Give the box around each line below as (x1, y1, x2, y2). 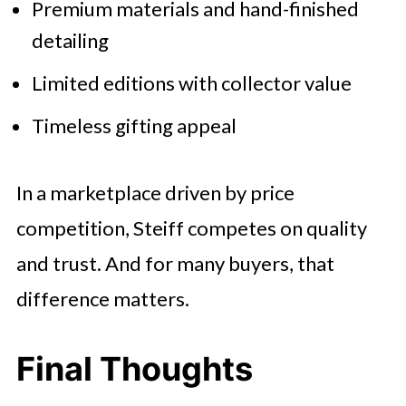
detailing (31, 27, 109, 53)
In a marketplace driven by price (15, 179, 295, 205)
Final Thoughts (15, 348, 253, 389)
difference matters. (15, 285, 189, 311)
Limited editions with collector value (31, 70, 352, 95)
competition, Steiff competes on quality (15, 215, 367, 240)
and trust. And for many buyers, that (15, 250, 334, 275)
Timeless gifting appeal (31, 112, 237, 138)
